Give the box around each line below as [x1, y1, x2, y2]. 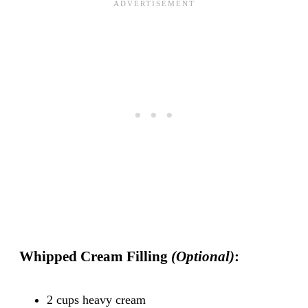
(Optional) [168, 247, 234, 265]
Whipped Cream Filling [19, 247, 168, 265]
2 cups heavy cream [47, 292, 146, 307]
